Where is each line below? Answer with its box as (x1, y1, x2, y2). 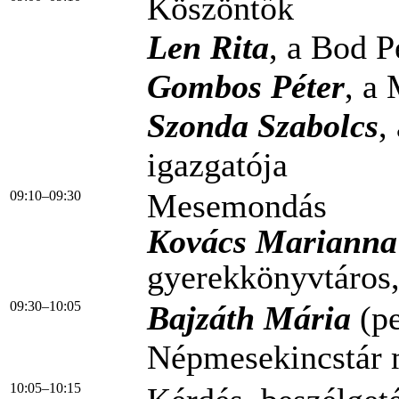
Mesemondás (147, 186, 327, 224)
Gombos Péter (147, 67, 345, 105)
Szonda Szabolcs (147, 106, 379, 144)
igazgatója (147, 145, 288, 183)
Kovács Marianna (147, 222, 397, 260)
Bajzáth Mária (147, 298, 351, 337)
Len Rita (147, 28, 269, 66)
